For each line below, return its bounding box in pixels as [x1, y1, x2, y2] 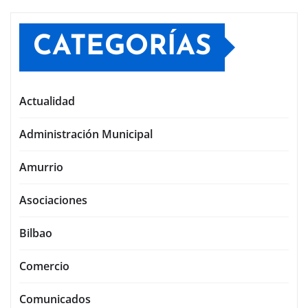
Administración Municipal [19, 126, 153, 142]
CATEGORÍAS [33, 34, 211, 62]
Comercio [19, 258, 69, 274]
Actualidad [19, 93, 75, 109]
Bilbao [19, 225, 52, 241]
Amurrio [19, 159, 63, 175]
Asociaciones [19, 192, 87, 208]
